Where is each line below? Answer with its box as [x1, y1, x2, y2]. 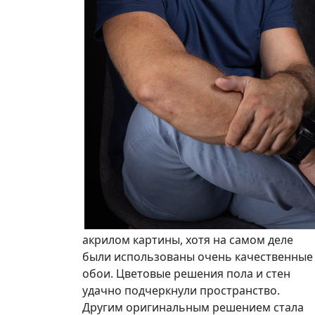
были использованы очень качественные [82, 248, 313, 264]
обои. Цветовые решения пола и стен [82, 265, 290, 281]
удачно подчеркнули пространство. [82, 282, 280, 298]
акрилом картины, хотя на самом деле [82, 231, 293, 247]
